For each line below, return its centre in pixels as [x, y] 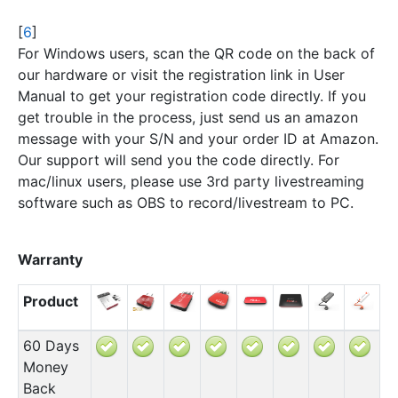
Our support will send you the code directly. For [179, 159]
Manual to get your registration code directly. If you [192, 96]
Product [50, 301]
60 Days [51, 345]
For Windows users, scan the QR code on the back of [196, 53]
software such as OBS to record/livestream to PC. [186, 202]
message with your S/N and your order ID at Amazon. [198, 138]
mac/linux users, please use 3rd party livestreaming [191, 181]
